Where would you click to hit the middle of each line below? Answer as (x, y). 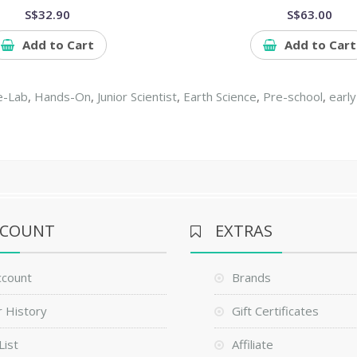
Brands (251, 277)
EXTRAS (243, 230)
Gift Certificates (275, 310)
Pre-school (293, 96)
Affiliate (252, 344)
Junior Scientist (137, 96)
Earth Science (220, 96)
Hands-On (63, 96)
